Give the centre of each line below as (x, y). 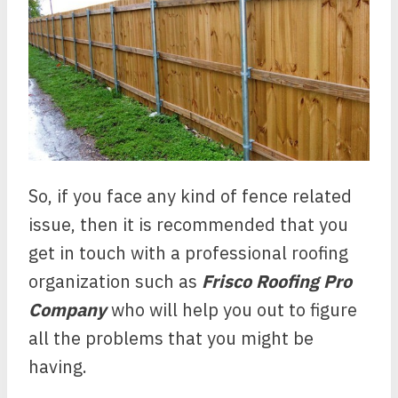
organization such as (115, 281)
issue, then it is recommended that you (188, 224)
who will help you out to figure (232, 310)
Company (68, 310)
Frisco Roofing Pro (277, 281)
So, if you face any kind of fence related (190, 196)
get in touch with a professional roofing (188, 253)
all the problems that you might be (171, 338)
